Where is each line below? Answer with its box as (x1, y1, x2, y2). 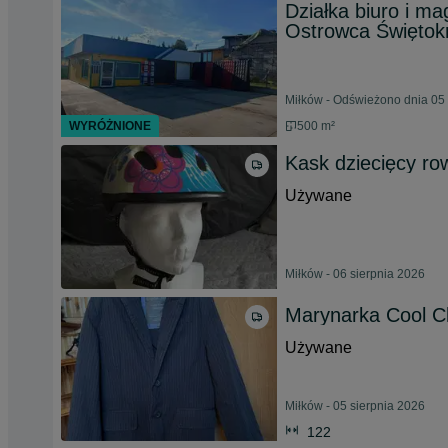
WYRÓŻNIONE (69, 119, 151, 133)
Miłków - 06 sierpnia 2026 (285, 267, 425, 281)
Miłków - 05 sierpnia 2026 (285, 399, 425, 413)
